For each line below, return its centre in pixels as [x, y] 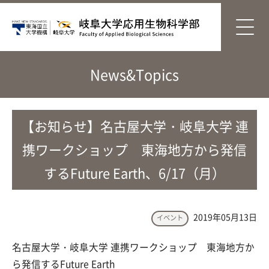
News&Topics [134, 74]
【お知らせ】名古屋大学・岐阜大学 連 [134, 126]
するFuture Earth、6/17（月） [134, 173]
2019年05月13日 [224, 217]
